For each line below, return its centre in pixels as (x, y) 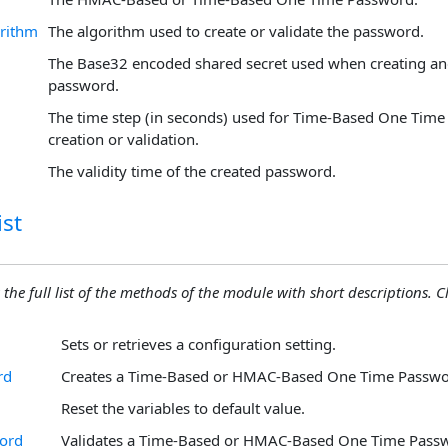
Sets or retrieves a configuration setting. (198, 343)
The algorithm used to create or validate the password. (236, 30)
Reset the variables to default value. (183, 407)
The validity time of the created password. (192, 170)
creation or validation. (123, 138)
